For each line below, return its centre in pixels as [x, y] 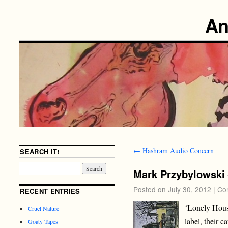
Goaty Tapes [43, 221]
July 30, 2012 [189, 190]
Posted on [149, 190]
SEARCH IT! [40, 151]
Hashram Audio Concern [177, 150]
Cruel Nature [44, 208]
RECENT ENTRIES [50, 191]
